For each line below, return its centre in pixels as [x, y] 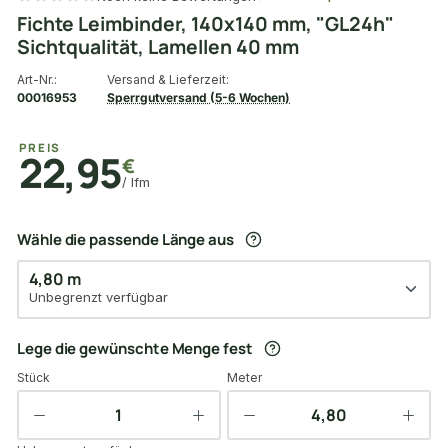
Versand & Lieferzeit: [168, 79]
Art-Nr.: [37, 79]
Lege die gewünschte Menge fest [135, 349]
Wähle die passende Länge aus [125, 239]
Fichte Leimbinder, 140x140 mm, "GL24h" [205, 23]
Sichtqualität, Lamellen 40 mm [158, 46]
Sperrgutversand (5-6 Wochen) [198, 97]
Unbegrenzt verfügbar [98, 297]
